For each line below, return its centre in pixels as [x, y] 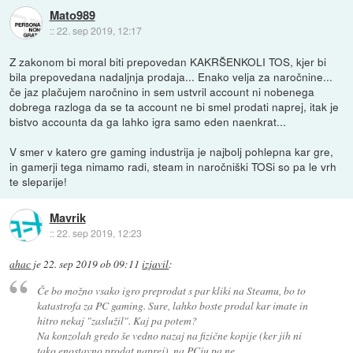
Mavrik [67, 217]
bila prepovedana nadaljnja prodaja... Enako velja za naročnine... [171, 77]
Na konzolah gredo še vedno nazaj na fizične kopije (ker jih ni [169, 335]
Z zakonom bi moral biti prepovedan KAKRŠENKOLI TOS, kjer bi [168, 62]
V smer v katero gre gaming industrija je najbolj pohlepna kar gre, [172, 152]
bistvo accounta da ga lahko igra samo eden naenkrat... [148, 122]
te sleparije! [39, 182]
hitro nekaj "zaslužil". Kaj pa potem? [117, 320]
